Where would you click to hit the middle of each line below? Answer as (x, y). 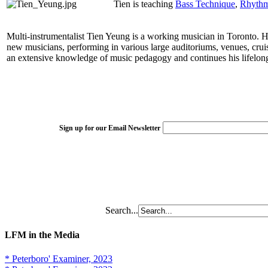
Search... (121, 211)
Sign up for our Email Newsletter (109, 128)
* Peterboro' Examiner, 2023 (59, 258)
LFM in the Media (42, 235)
